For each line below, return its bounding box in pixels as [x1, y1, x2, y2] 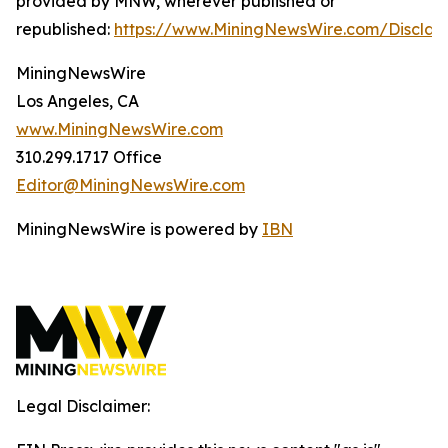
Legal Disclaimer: [16, 396, 150, 416]
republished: [16, 19, 114, 39]
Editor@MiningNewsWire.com [16, 175, 245, 195]
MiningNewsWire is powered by [16, 219, 262, 239]
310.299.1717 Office [16, 147, 162, 167]
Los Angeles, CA [16, 91, 139, 111]
